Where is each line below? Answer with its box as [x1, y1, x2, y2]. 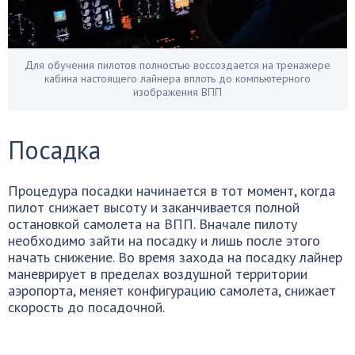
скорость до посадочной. [8, 297, 165, 316]
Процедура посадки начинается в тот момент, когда [8, 181, 335, 200]
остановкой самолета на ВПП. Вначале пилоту [8, 214, 297, 233]
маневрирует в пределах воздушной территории [8, 264, 307, 283]
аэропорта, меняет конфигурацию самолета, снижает [8, 281, 336, 300]
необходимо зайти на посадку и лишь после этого [8, 231, 320, 250]
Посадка [8, 132, 101, 166]
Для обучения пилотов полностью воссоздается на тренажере [25, 57, 330, 72]
